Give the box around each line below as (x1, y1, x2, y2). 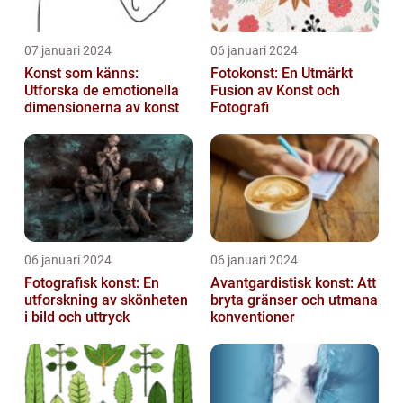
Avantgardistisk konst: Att (210, 274, 376, 292)
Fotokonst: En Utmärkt (210, 65, 353, 83)
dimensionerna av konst (24, 99, 179, 117)
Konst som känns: (24, 65, 139, 83)
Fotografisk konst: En (24, 274, 159, 292)
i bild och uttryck (24, 309, 130, 327)
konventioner (210, 309, 295, 327)
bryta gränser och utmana (210, 291, 378, 309)
